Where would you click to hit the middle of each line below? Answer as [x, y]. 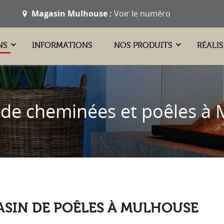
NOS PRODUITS [144, 45]
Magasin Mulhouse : [72, 13]
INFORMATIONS [62, 45]
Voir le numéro [142, 13]
